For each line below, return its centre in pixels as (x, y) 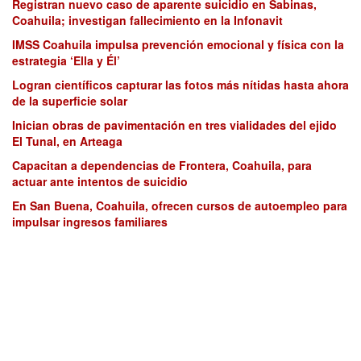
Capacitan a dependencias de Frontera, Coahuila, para (162, 165)
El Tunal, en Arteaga (67, 141)
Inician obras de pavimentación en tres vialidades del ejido (174, 124)
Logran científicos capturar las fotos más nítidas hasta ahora (180, 84)
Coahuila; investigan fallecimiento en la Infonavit (147, 20)
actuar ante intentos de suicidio (100, 181)
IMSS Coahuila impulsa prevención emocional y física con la (178, 44)
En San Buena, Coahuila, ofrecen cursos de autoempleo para (180, 205)
